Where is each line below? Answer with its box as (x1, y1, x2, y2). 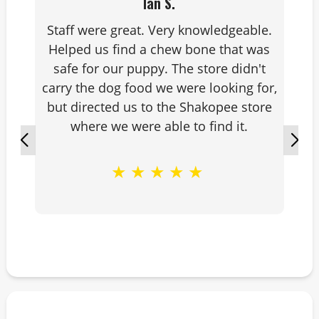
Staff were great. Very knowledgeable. (46, 21, 272, 38)
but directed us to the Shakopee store (46, 98, 272, 115)
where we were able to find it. (70, 117, 249, 135)
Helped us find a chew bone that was (48, 41, 271, 58)
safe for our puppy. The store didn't (53, 60, 266, 77)
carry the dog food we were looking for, (41, 79, 277, 96)
